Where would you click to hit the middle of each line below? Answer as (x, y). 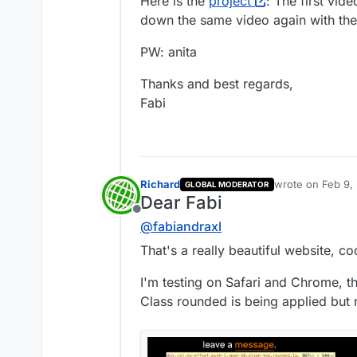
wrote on (298, 184)
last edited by (306, 191)
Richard (160, 184)
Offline (155, 218)
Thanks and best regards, (217, 84)
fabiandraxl (187, 227)
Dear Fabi (181, 203)
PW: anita (169, 52)
